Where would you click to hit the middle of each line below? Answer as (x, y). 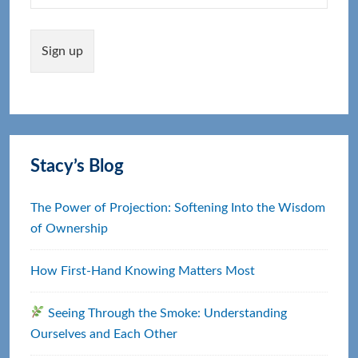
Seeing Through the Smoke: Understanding (166, 313)
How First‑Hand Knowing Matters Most (143, 270)
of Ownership (70, 228)
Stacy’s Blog (78, 166)
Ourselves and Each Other (104, 334)
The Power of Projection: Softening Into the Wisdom (178, 207)
